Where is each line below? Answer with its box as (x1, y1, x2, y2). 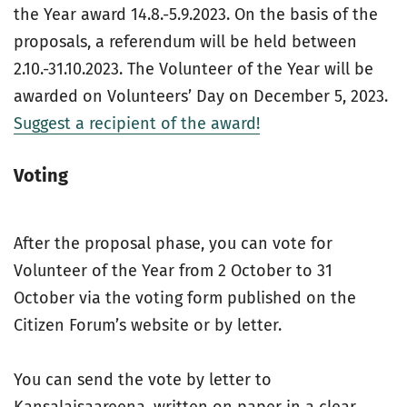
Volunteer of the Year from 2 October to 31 (14, 261, 333, 281)
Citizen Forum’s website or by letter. (14, 315, 286, 335)
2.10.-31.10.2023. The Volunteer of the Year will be (14, 59, 373, 79)
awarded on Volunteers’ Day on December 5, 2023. (14, 86, 388, 106)
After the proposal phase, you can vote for (14, 233, 333, 253)
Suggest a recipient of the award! (14, 114, 260, 134)
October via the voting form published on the (14, 288, 356, 308)
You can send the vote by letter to (14, 370, 272, 390)
